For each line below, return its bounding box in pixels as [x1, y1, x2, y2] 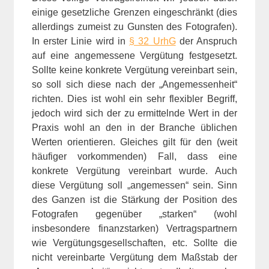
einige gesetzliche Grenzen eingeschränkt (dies [32, 7, 237, 17]
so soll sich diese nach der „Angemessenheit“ [32, 79, 237, 89]
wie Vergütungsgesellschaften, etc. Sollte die [32, 237, 237, 248]
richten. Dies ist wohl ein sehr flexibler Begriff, [32, 93, 237, 104]
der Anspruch [175, 35, 238, 46]
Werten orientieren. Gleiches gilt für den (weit [32, 136, 237, 147]
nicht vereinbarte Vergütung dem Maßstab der [32, 252, 237, 262]
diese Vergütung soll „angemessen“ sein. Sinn [32, 180, 237, 190]
